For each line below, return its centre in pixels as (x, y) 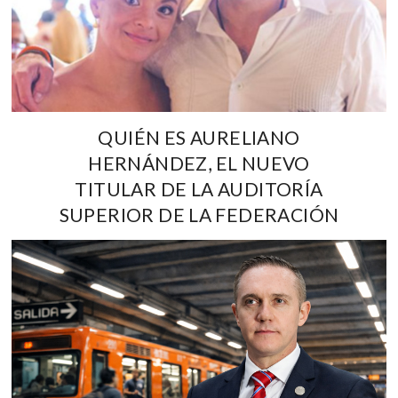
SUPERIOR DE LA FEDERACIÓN (199, 214)
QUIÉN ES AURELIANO (199, 137)
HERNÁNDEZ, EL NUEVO (199, 163)
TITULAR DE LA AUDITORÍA (199, 188)
